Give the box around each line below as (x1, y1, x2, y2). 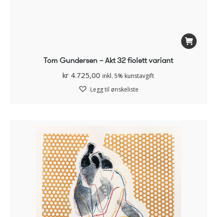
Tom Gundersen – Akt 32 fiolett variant (44, 55, 173, 66)
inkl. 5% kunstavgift (102, 72, 154, 80)
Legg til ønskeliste (90, 85, 139, 94)
